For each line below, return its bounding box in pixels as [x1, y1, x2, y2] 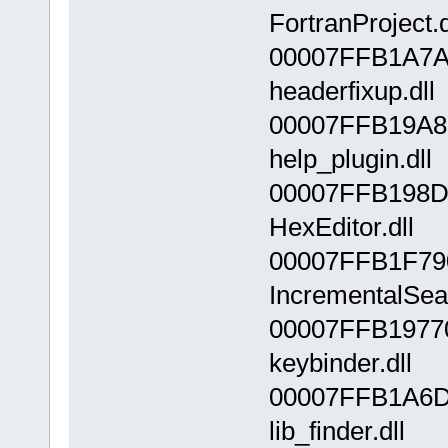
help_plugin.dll [268, 144, 432, 175]
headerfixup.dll [268, 76, 435, 107]
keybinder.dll [268, 348, 412, 379]
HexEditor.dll [268, 212, 414, 243]
